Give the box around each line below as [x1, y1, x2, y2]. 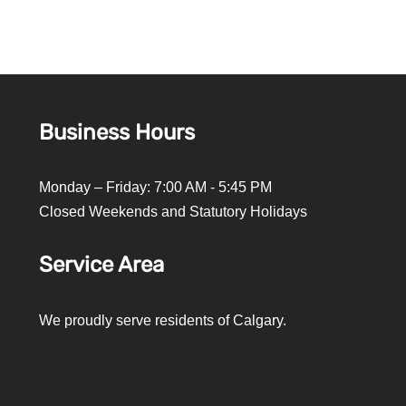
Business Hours [39, 120, 195, 145]
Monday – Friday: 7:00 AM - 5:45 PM [39, 179, 272, 195]
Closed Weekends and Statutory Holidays [39, 204, 307, 219]
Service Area [39, 252, 164, 277]
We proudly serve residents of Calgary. [39, 313, 286, 328]
